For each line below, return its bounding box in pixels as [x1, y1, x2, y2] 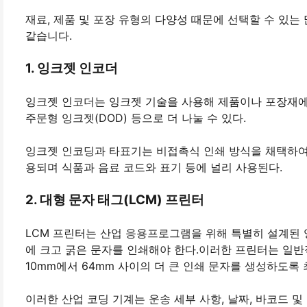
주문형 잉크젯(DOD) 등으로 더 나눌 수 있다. [25, 111, 246, 125]
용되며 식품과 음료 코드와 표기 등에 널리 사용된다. [25, 160, 282, 175]
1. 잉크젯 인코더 [25, 60, 118, 77]
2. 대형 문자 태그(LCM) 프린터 [25, 192, 204, 208]
